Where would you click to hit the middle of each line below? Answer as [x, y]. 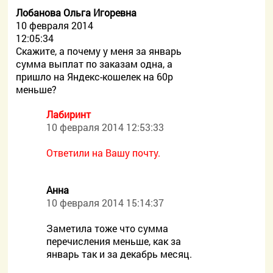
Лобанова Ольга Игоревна [76, 12]
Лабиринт [69, 114]
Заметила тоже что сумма [108, 228]
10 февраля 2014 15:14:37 [105, 203]
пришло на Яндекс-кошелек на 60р [95, 76]
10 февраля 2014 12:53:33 [105, 127]
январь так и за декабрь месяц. [119, 254]
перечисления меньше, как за [114, 241]
